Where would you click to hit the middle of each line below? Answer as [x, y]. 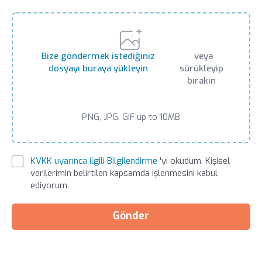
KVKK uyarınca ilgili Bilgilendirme [94, 161]
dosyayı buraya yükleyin [98, 69]
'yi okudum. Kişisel [194, 161]
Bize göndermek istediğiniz [98, 56]
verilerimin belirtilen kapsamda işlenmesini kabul [124, 173]
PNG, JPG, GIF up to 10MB [131, 117]
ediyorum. [50, 185]
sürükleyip [201, 69]
